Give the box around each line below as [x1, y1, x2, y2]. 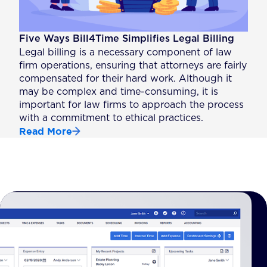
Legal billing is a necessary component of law [19, 48, 232, 58]
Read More [19, 126, 73, 137]
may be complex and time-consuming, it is [19, 87, 219, 97]
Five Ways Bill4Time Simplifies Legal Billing [19, 34, 235, 44]
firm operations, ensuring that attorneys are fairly [19, 61, 247, 71]
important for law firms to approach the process [19, 100, 244, 110]
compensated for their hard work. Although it [19, 74, 232, 84]
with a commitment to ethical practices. [19, 113, 204, 123]
